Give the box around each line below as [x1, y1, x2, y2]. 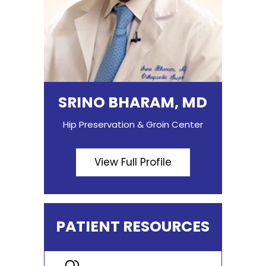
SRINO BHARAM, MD [58, 92, 208, 113]
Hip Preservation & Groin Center [62, 118, 203, 131]
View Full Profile [94, 155, 172, 170]
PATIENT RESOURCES [56, 216, 210, 237]
